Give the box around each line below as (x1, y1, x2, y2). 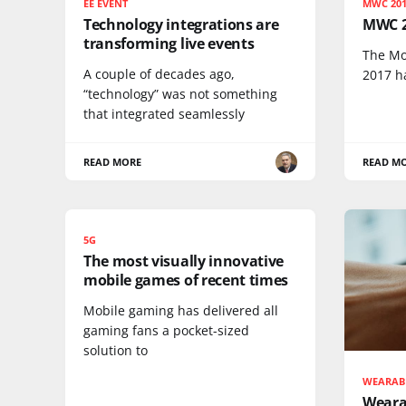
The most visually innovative (83, 251, 285, 272)
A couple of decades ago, (83, 65, 235, 83)
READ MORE (83, 155, 142, 169)
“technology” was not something (83, 85, 277, 103)
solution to (83, 342, 148, 360)
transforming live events (83, 34, 255, 54)
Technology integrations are (83, 14, 279, 35)
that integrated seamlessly (83, 105, 245, 123)
